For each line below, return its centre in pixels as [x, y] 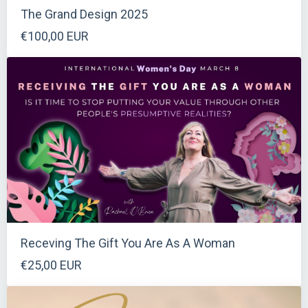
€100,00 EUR [55, 36]
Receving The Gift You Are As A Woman [128, 243]
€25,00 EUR [51, 265]
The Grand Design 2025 [84, 14]
